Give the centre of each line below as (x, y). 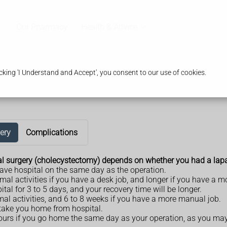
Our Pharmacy (42, 27)
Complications (52, 132)
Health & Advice (109, 27)
